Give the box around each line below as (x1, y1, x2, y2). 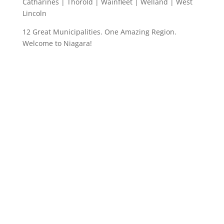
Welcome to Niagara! (22, 38, 92, 48)
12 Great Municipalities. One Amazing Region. (22, 27, 176, 36)
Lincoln (22, 8, 46, 18)
